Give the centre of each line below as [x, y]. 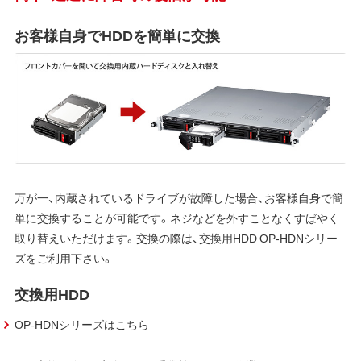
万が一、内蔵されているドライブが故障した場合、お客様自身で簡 [178, 197]
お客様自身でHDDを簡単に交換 [117, 35]
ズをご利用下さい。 [64, 257]
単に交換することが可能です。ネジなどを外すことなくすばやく [176, 217]
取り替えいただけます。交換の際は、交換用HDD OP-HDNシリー [176, 237]
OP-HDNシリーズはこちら [81, 324]
